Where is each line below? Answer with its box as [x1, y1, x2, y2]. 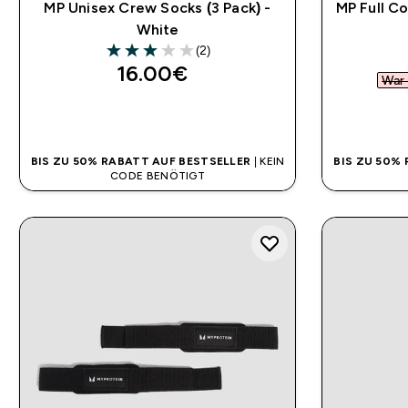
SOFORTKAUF [108, 109, 207, 126]
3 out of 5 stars [104, 51, 208, 67]
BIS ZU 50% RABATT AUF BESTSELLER [30, 155, 251, 168]
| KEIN [250, 155, 285, 168]
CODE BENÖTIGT [110, 169, 206, 183]
